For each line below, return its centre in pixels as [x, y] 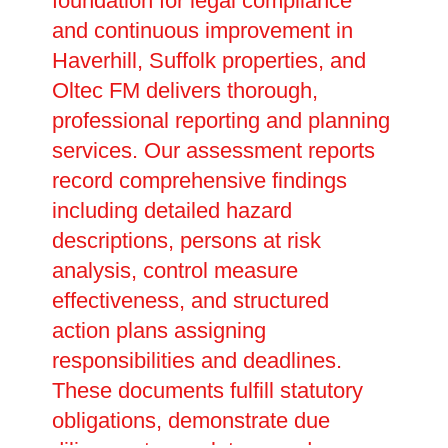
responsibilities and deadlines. [196, 360]
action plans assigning [158, 330]
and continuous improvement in [202, 30]
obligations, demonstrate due [190, 420]
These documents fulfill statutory [207, 390]
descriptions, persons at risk [186, 240]
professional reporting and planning [220, 120]
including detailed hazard [171, 210]
